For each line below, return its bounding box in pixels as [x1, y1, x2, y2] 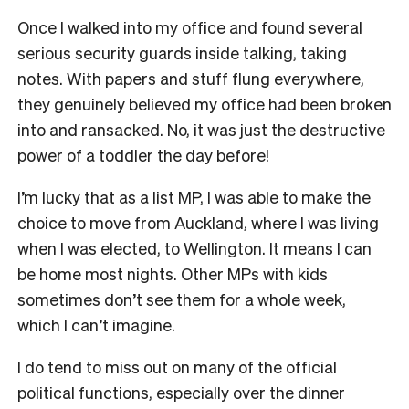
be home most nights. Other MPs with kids [17, 262, 328, 284]
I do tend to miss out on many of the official [17, 355, 337, 377]
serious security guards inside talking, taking [17, 41, 347, 63]
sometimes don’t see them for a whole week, [17, 288, 346, 309]
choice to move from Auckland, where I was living [17, 211, 379, 233]
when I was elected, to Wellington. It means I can [17, 236, 372, 258]
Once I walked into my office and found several [17, 16, 362, 37]
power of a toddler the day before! [17, 143, 269, 165]
